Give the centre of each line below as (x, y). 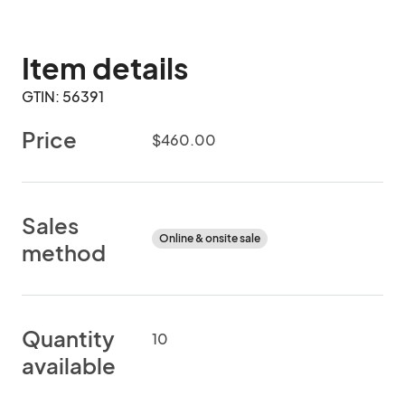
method (64, 252)
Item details (105, 68)
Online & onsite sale (210, 238)
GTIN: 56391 (63, 96)
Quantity (68, 338)
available (69, 365)
